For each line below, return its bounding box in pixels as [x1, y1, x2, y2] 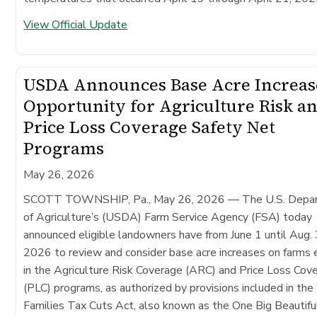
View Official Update [23, 16, 128, 33]
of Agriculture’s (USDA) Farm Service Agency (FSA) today [23, 209, 313, 225]
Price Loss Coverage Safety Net [23, 115, 276, 139]
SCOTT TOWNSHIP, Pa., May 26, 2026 [23, 191, 226, 207]
